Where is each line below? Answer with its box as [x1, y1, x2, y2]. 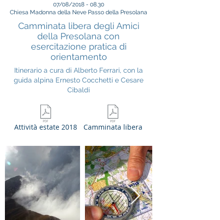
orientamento [50, 52, 107, 62]
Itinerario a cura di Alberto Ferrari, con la [14, 66, 143, 74]
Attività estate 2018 [14, 122, 77, 132]
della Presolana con [37, 31, 120, 41]
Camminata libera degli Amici [18, 21, 139, 31]
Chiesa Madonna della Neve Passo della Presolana [10, 9, 147, 16]
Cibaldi [67, 86, 90, 94]
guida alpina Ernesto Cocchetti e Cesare [14, 76, 143, 84]
